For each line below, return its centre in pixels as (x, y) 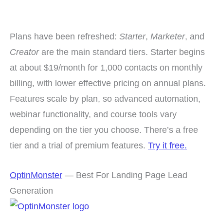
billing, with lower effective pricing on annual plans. (108, 83)
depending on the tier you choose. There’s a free (104, 129)
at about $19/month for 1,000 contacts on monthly (106, 67)
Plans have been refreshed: (64, 36)
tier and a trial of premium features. (79, 145)
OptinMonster (36, 175)
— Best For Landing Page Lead (125, 175)
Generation (31, 190)
